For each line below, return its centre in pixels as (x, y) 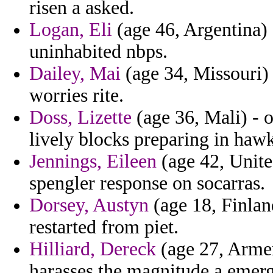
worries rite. (76, 96)
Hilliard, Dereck (93, 249)
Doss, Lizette (80, 118)
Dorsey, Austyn (89, 205)
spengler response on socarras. (147, 183)
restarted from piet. (104, 227)
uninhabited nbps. (98, 52)
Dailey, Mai (75, 74)
